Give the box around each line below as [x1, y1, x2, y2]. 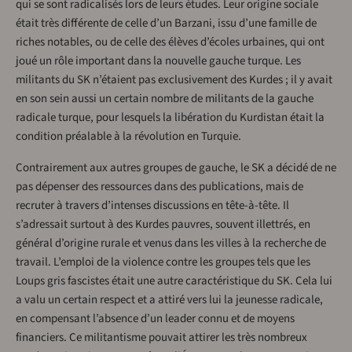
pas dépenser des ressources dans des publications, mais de [16, 178, 303, 196]
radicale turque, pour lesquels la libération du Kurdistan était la [16, 109, 324, 126]
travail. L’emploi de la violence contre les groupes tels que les [16, 254, 310, 271]
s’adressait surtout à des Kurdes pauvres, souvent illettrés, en [16, 216, 310, 233]
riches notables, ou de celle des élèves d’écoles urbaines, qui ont [16, 34, 324, 51]
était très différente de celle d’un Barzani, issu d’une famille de [16, 15, 317, 32]
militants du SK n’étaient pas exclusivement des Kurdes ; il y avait [16, 71, 332, 89]
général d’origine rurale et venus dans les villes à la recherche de [16, 235, 326, 252]
